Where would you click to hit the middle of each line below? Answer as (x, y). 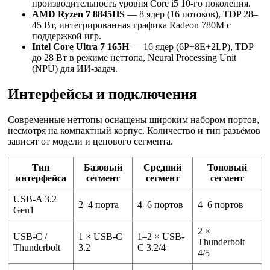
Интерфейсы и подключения (102, 94)
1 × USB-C (100, 237)
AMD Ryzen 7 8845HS (78, 14)
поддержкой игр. (67, 36)
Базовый (103, 168)
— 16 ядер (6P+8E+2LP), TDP (191, 47)
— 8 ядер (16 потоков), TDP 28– (191, 14)
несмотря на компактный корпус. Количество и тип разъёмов (134, 131)
